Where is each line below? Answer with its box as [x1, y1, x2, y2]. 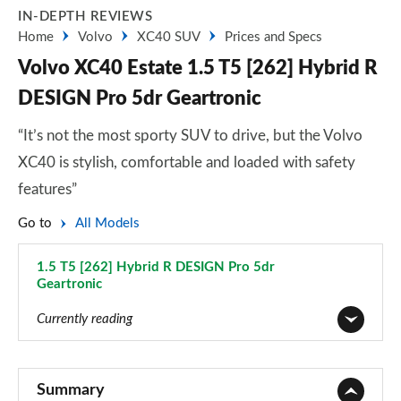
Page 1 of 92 [34, 372, 111, 386]
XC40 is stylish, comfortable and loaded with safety [18, 155, 355, 170]
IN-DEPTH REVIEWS [18, 10, 152, 23]
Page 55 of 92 [37, 297, 122, 311]
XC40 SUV [137, 30, 200, 44]
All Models [75, 217, 140, 230]
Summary [37, 382, 105, 398]
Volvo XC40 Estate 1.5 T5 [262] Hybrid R [18, 58, 377, 78]
